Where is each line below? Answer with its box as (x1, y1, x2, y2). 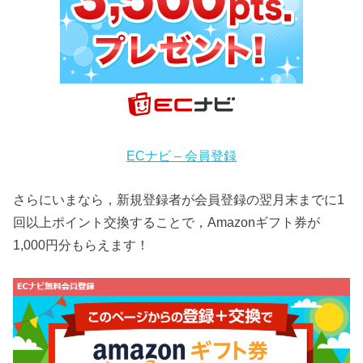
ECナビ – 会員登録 (126, 148, 237, 164)
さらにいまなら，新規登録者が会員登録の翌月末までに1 (13, 192, 345, 207)
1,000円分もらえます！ (13, 237, 150, 253)
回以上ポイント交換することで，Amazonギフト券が (13, 215, 321, 230)
